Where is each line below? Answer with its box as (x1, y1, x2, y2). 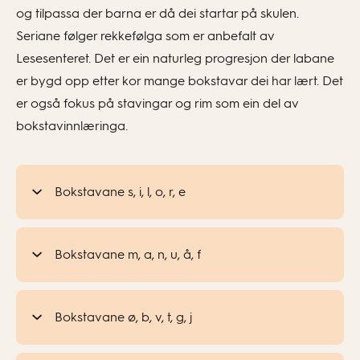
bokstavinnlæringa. (16, 118, 128, 133)
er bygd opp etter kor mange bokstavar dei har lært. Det (16, 73, 343, 88)
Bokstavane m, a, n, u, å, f (55, 247, 201, 262)
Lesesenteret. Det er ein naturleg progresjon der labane (16, 51, 334, 66)
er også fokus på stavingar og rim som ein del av (16, 96, 299, 111)
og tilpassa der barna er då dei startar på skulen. (16, 6, 299, 21)
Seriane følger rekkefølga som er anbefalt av (16, 28, 275, 43)
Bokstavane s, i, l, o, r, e (55, 184, 186, 199)
